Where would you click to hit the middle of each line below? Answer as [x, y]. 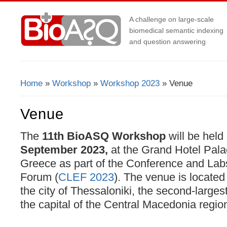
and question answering [167, 42]
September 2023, [66, 149]
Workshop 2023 [130, 83]
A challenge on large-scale [172, 19]
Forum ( [39, 177]
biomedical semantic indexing [176, 30]
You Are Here [55, 90]
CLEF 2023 [86, 177]
